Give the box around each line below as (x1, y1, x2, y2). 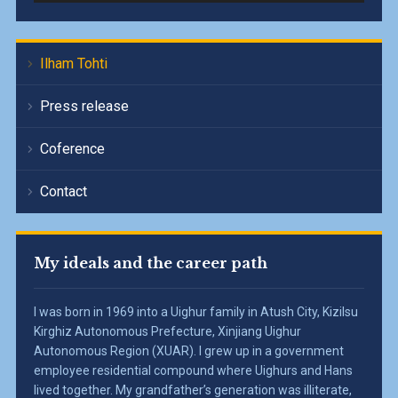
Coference (39, 139, 105, 157)
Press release (39, 97, 129, 115)
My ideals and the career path (33, 253, 267, 272)
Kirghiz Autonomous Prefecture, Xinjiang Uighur (33, 323, 301, 338)
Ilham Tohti (39, 54, 107, 72)
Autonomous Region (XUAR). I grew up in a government (33, 343, 344, 358)
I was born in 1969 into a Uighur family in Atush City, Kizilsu (33, 304, 358, 319)
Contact (39, 182, 87, 200)
